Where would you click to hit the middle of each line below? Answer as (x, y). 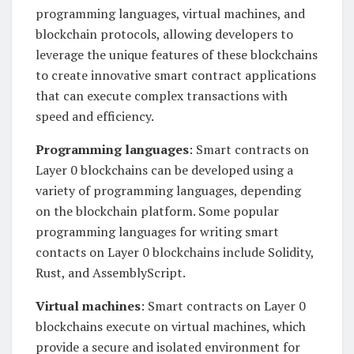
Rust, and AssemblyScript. (111, 272)
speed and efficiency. (95, 116)
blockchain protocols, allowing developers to (164, 34)
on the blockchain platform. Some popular (157, 211)
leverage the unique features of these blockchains (177, 54)
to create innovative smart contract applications (176, 75)
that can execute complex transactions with (162, 95)
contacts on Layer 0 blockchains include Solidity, (175, 252)
